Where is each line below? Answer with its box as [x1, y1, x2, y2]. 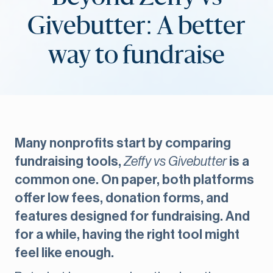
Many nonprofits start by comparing [15, 136, 231, 151]
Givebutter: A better [27, 15, 246, 40]
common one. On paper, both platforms [15, 173, 254, 187]
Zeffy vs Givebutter [124, 155, 227, 169]
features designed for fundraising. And [15, 210, 250, 224]
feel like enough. [15, 246, 114, 260]
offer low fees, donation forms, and [15, 191, 229, 205]
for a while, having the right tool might [15, 228, 239, 242]
